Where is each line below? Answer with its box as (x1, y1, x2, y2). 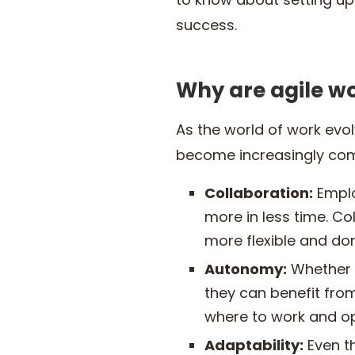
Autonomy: (204, 259, 287, 279)
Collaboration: (204, 183, 313, 203)
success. (176, 15, 237, 35)
